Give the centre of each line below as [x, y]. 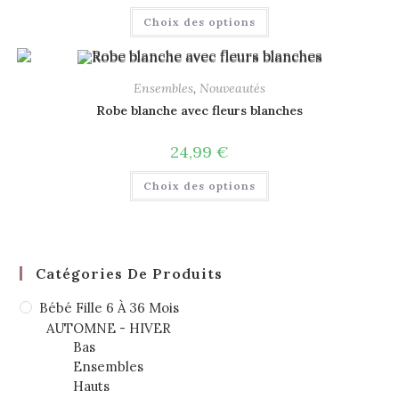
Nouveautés [232, 89]
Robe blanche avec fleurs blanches [199, 111]
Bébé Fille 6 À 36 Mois [110, 307]
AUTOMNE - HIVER [109, 328]
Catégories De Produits [130, 273]
